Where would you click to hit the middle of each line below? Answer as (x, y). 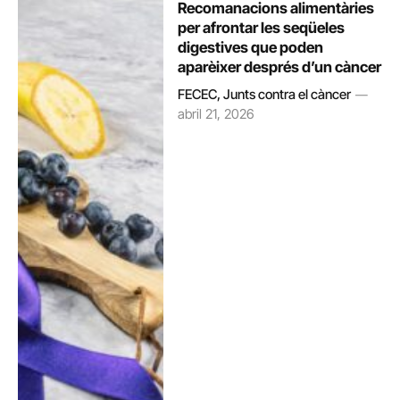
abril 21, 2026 (217, 114)
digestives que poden (251, 48)
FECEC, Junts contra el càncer (265, 95)
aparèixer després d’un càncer (280, 67)
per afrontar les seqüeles (262, 28)
